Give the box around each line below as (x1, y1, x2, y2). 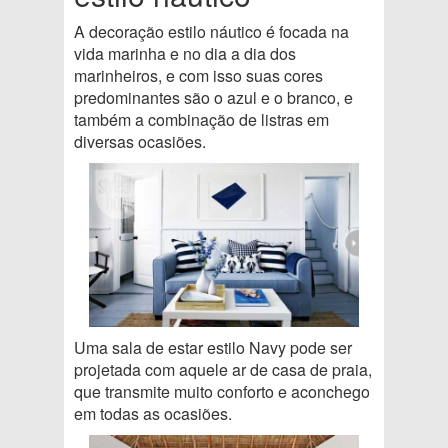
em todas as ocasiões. (74, 401, 232, 425)
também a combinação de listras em (74, 107, 329, 131)
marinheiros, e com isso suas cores (74, 63, 323, 87)
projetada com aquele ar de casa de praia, (74, 357, 372, 381)
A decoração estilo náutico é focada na (74, 19, 349, 43)
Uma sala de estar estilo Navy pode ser (74, 335, 352, 359)
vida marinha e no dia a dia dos (74, 41, 296, 65)
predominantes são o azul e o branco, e (74, 85, 353, 109)
